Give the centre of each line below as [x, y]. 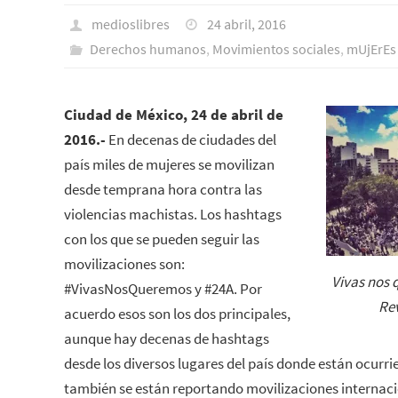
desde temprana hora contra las [163, 189]
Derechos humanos [147, 49]
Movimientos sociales [276, 49]
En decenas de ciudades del [191, 139]
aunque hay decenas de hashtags [167, 338]
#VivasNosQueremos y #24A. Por [163, 289]
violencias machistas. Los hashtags [173, 214]
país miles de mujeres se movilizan [169, 164]
